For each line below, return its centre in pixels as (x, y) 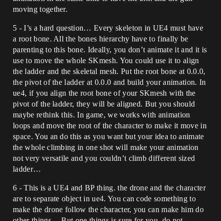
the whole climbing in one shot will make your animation (106, 147)
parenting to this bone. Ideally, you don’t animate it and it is (110, 50)
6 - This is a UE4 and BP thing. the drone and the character (109, 188)
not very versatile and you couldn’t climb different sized (104, 158)
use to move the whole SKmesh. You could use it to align (106, 60)
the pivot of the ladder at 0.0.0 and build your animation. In (110, 82)
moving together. (40, 9)
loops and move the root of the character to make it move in (110, 126)
